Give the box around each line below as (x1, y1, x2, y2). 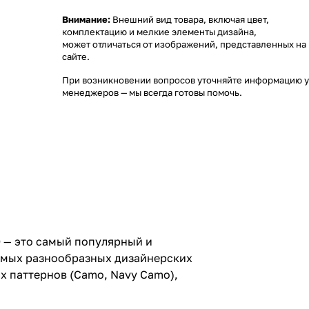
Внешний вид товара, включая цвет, (110, 14, 269, 25)
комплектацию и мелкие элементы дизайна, (62, 26, 257, 37)
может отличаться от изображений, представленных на (62, 39, 306, 50)
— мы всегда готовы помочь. (119, 87, 242, 98)
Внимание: (62, 14, 110, 25)
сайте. (62, 51, 90, 62)
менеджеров (62, 87, 119, 98)
